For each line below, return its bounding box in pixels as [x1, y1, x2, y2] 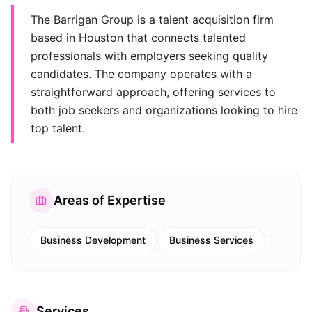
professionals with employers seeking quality [31, 49, 268, 63]
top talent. [31, 121, 85, 135]
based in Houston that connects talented [31, 31, 246, 45]
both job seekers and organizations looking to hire [31, 103, 297, 117]
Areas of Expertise [54, 193, 166, 208]
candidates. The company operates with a [31, 67, 252, 81]
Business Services [169, 234, 253, 246]
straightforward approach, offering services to [31, 85, 276, 99]
